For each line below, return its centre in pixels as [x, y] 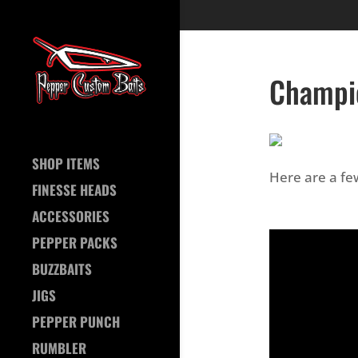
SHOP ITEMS [66, 163]
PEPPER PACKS [75, 242]
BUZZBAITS [62, 268]
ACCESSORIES [71, 216]
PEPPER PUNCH [76, 321]
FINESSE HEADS [74, 189]
